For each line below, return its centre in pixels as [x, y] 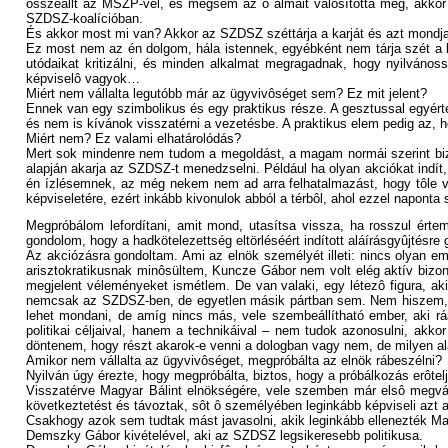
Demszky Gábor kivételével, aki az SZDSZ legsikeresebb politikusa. [224, 435]
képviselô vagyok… [83, 78]
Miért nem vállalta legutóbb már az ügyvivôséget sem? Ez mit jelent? [226, 93]
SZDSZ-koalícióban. [84, 18]
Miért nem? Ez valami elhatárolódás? [133, 138]
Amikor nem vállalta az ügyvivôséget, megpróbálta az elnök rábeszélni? [234, 360]
